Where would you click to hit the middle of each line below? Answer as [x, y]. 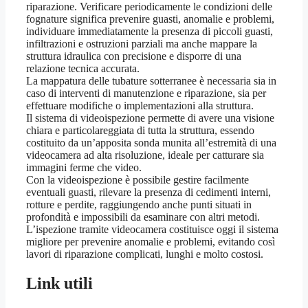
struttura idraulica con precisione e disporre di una [134, 56]
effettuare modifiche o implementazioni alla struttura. [140, 106]
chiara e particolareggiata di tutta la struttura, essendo [140, 131]
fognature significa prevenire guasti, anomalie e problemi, [150, 19]
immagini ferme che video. [84, 168]
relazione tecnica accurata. [83, 69]
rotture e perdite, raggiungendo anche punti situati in [139, 205]
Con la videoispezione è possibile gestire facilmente [137, 180]
